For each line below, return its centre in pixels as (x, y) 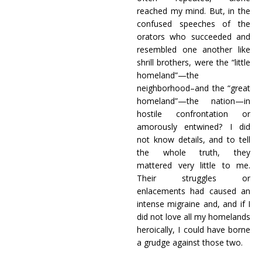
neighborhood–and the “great (194, 88)
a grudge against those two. (190, 242)
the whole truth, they (194, 152)
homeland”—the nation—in (194, 101)
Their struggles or (194, 178)
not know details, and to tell (194, 139)
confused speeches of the (194, 24)
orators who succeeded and (194, 37)
